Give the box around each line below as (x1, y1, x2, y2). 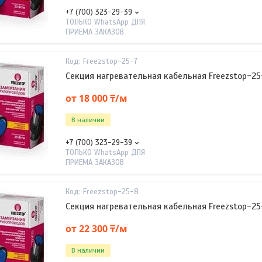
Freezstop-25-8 (83, 187, 139, 196)
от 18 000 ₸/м (65, 91, 127, 105)
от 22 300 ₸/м (65, 222, 127, 235)
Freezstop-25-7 (83, 57, 137, 66)
